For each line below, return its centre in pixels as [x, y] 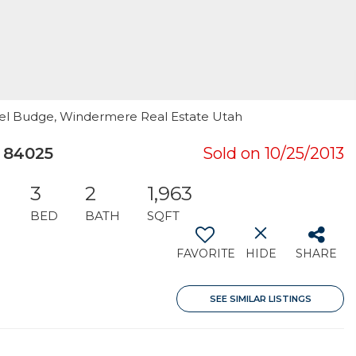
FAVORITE [206, 253]
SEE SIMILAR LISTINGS [260, 299]
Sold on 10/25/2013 [273, 153]
